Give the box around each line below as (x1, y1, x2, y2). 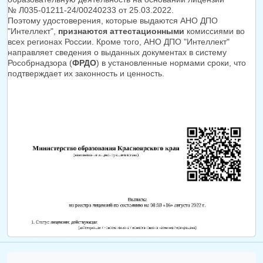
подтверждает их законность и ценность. (8, 69, 164, 79)
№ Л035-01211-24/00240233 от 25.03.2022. (8, 5, 174, 15)
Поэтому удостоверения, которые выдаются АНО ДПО (8, 16, 218, 26)
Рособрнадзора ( (8, 58, 72, 68)
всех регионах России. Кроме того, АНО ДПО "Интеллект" (8, 37, 230, 47)
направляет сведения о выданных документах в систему (8, 48, 227, 58)
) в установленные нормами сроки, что (96, 58, 246, 68)
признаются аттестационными (58, 26, 184, 36)
